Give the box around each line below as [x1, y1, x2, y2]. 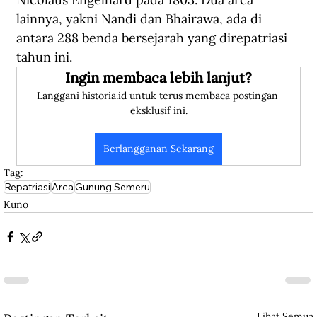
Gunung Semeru [75, 180, 150, 194]
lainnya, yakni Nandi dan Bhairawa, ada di [16, 11, 265, 28]
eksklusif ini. [129, 104, 188, 117]
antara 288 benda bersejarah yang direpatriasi [16, 30, 291, 47]
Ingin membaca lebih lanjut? [65, 69, 252, 87]
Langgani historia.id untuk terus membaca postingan [36, 89, 281, 103]
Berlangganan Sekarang [103, 142, 214, 156]
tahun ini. [16, 49, 79, 66]
